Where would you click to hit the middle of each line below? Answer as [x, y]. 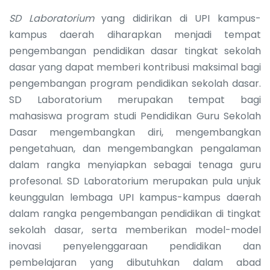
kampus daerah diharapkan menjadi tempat [135, 34]
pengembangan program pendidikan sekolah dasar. [135, 83]
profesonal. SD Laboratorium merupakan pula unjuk [135, 181]
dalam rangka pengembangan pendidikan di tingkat [135, 213]
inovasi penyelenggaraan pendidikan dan [135, 246]
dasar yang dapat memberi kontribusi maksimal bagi [135, 67]
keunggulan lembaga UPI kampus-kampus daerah [135, 197]
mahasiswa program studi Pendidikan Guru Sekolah [135, 116]
